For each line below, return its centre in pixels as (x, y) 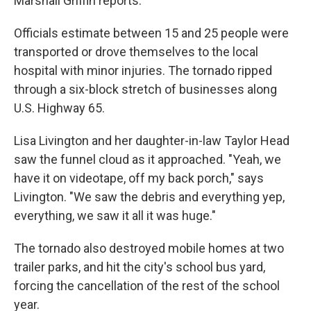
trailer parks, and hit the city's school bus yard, (140, 267)
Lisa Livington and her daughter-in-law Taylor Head (152, 141)
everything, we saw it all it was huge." (115, 216)
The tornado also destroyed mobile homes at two (149, 248)
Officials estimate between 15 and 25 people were (151, 33)
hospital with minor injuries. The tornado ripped (143, 70)
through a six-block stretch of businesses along (145, 89)
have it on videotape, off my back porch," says (139, 178)
